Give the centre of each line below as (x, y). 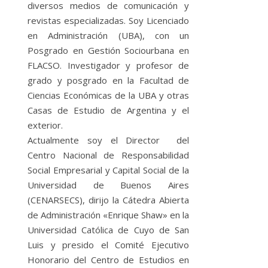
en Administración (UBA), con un (108, 35)
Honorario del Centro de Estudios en (108, 259)
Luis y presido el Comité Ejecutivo (108, 244)
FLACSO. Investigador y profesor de (108, 65)
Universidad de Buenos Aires (108, 185)
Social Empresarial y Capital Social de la (108, 170)
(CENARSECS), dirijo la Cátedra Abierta (108, 200)
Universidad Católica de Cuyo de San (108, 229)
